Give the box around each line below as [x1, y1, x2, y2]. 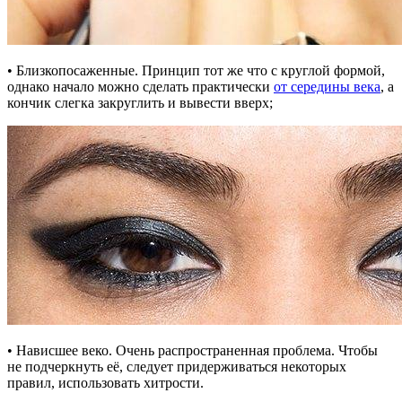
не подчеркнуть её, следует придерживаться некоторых [7, 358, 346, 374]
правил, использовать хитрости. [7, 374, 204, 390]
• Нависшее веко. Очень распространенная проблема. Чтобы [7, 342, 378, 358]
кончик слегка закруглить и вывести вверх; [7, 94, 273, 110]
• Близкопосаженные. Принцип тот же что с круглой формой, [7, 62, 385, 78]
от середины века [274, 78, 380, 94]
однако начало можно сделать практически [7, 78, 274, 94]
